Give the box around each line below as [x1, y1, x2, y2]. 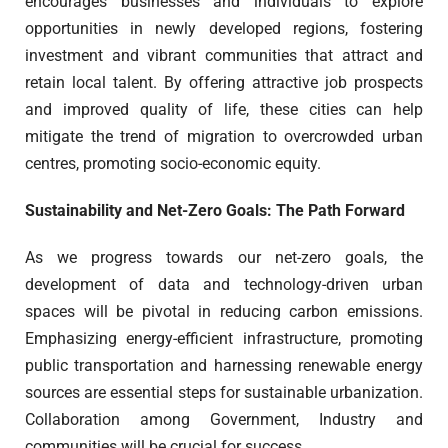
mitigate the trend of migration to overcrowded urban [25, 127, 423, 147]
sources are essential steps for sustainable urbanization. [25, 383, 423, 403]
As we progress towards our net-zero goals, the [25, 248, 423, 268]
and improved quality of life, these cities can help [25, 100, 423, 120]
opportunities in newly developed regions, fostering [25, 19, 423, 39]
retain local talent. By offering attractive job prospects [25, 73, 423, 93]
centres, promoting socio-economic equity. [25, 154, 321, 174]
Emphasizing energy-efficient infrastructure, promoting [25, 329, 423, 349]
